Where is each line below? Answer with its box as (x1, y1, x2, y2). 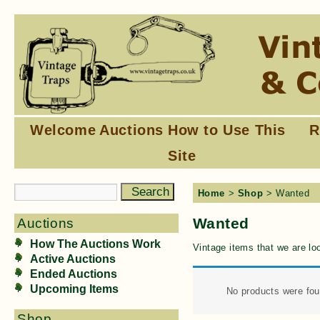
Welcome (30, 122, 96, 138)
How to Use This (168, 122, 286, 138)
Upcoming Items (30, 283, 119, 295)
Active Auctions (30, 253, 116, 265)
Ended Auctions (30, 268, 117, 280)
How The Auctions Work (30, 238, 161, 250)
